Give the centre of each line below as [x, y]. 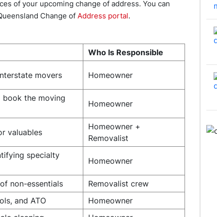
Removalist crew [118, 184]
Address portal [102, 16]
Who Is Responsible [126, 52]
